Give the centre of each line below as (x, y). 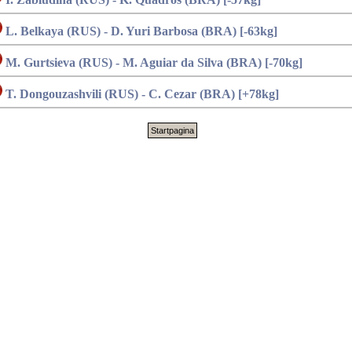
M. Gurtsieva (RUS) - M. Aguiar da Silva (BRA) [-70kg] (152, 62)
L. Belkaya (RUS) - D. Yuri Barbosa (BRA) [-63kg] (140, 31)
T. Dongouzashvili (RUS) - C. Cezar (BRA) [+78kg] (141, 94)
